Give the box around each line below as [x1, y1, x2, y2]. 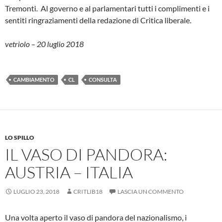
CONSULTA [89, 76, 117, 83]
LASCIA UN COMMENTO [117, 187, 184, 195]
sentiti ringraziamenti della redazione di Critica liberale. [5, 15, 191, 25]
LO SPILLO [5, 133, 34, 141]
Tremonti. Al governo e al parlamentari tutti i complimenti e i [5, 3, 210, 13]
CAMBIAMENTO [13, 76, 55, 83]
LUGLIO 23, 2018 [13, 187, 59, 195]
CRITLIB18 [73, 187, 103, 195]
